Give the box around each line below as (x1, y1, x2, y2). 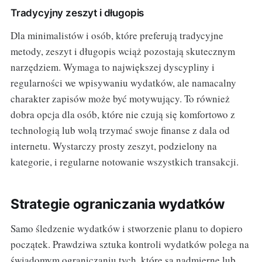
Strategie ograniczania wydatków (10, 196, 225, 213)
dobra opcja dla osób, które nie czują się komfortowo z (10, 108, 235, 122)
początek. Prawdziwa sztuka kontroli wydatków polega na (10, 237, 249, 251)
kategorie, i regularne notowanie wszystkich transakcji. (10, 155, 239, 169)
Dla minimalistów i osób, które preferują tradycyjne (10, 29, 223, 43)
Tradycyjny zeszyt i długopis (10, 7, 144, 19)
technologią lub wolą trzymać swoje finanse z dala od (10, 123, 230, 137)
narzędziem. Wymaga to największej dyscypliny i (10, 60, 215, 74)
